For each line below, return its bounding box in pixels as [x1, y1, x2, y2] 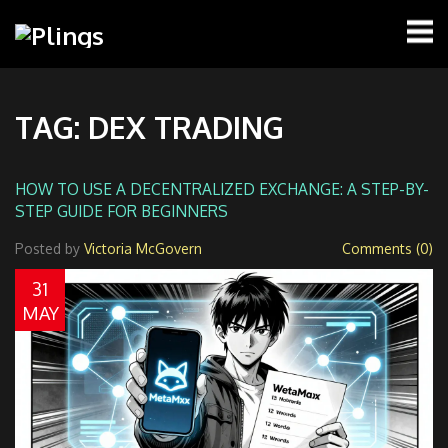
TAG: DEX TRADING [15, 107, 284, 146]
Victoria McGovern [84, 239, 202, 257]
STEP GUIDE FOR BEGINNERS [15, 200, 228, 221]
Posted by [15, 239, 84, 257]
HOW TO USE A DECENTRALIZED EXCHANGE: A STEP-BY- [15, 178, 429, 199]
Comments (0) [342, 239, 433, 257]
